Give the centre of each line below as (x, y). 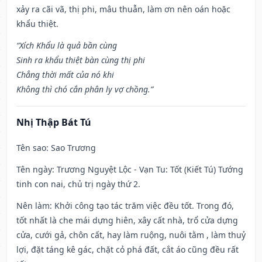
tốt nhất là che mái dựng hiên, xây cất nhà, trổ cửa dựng (127, 220)
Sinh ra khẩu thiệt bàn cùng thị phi (81, 60)
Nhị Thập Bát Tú (54, 123)
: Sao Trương (71, 148)
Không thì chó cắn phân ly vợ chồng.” (85, 89)
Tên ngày (34, 170)
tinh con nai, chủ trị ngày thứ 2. (78, 184)
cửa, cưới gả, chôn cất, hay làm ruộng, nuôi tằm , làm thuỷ (131, 235)
